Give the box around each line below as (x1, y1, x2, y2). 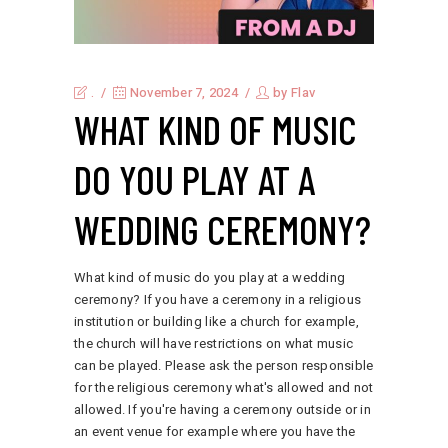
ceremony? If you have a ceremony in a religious (74, 289, 362, 309)
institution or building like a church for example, (74, 311, 359, 331)
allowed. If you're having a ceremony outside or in (74, 399, 371, 419)
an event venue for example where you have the (74, 421, 356, 441)
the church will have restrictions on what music (74, 333, 354, 353)
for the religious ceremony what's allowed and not (74, 377, 374, 397)
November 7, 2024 (126, 82, 238, 102)
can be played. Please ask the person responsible (74, 355, 374, 375)
